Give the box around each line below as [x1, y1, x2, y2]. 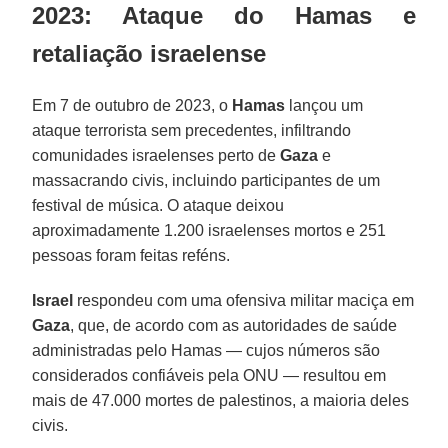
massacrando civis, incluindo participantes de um [32, 171, 381, 189]
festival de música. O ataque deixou [32, 196, 285, 214]
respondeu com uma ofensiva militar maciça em [73, 291, 415, 309]
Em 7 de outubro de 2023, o [32, 96, 233, 114]
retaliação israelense [32, 39, 267, 67]
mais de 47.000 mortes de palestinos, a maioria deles [32, 391, 410, 409]
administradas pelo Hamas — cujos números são [32, 341, 381, 359]
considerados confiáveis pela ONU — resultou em [32, 366, 387, 384]
